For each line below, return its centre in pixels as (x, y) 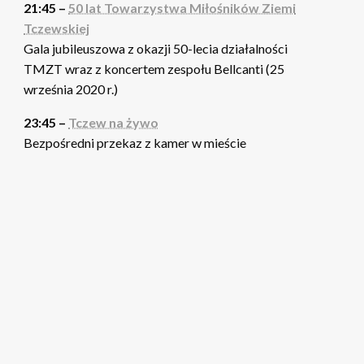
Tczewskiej (57, 28)
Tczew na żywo (114, 123)
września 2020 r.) (71, 89)
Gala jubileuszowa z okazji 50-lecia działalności (156, 49)
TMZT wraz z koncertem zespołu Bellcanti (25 (154, 69)
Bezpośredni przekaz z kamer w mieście (135, 143)
